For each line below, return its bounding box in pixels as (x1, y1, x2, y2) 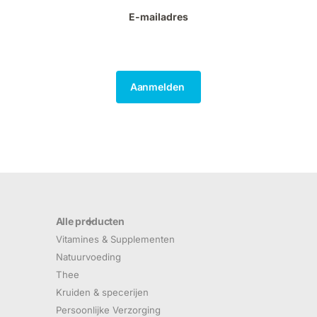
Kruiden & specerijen (55, 287, 149, 299)
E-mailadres (129, 11, 188, 23)
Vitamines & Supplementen (55, 234, 175, 246)
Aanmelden (129, 80, 188, 93)
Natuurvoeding (55, 251, 121, 263)
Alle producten (55, 215, 125, 228)
